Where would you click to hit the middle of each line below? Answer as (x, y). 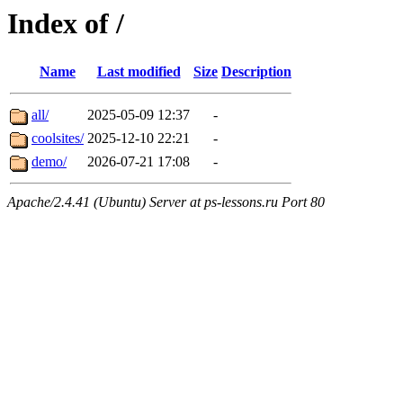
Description (256, 72)
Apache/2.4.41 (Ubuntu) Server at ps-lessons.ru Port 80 (166, 202)
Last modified (139, 72)
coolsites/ (58, 139)
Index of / (66, 23)
